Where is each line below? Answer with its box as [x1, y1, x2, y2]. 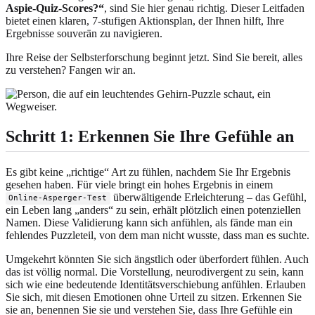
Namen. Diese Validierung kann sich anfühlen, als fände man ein [6, 216, 292, 229]
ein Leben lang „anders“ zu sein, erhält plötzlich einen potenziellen [6, 203, 301, 216]
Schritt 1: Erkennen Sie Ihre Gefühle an [6, 127, 294, 146]
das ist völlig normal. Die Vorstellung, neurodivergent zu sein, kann [6, 265, 304, 278]
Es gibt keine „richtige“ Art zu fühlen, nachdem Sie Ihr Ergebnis [6, 165, 290, 178]
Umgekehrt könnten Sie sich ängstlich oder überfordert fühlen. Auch [6, 252, 309, 265]
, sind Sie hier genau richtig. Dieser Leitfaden [104, 1, 304, 14]
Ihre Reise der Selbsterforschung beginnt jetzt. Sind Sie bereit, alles [6, 51, 302, 63]
